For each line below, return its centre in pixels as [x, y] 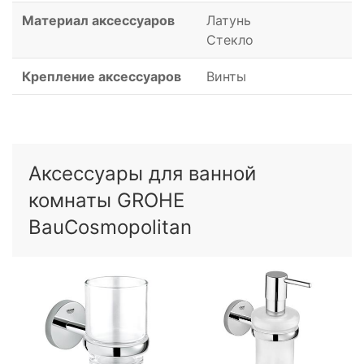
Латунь [229, 21]
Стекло [230, 40]
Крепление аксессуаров [102, 77]
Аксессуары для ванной [142, 174]
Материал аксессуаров [98, 21]
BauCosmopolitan [110, 227]
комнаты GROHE [106, 201]
